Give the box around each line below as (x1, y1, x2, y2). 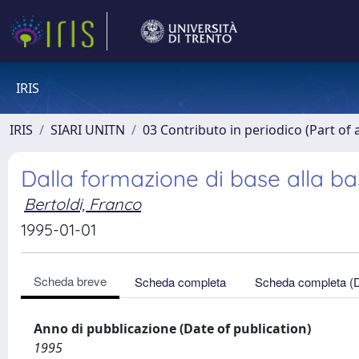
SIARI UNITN (50, 121, 125, 139)
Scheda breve (34, 272, 107, 289)
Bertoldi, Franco (24, 194, 141, 214)
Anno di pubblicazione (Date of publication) (34, 320, 311, 337)
